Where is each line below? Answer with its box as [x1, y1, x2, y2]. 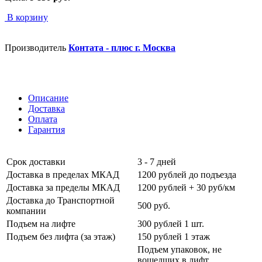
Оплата [28, 113, 57, 124]
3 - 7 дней [137, 156, 176, 167]
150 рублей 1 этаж [137, 231, 210, 242]
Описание [28, 92, 68, 103]
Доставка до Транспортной [6, 195, 115, 205]
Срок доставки [6, 156, 65, 167]
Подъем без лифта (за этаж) [6, 231, 115, 242]
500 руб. [137, 200, 170, 211]
